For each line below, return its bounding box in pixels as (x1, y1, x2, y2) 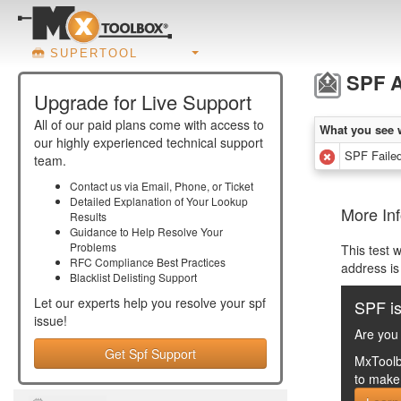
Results (70, 209, 107, 224)
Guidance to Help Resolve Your (70, 224, 223, 239)
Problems (70, 239, 116, 254)
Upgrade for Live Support (34, 88, 252, 115)
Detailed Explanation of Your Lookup (70, 193, 248, 209)
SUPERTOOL (50, 46, 138, 60)
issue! (34, 311, 67, 329)
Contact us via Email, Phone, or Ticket (70, 178, 253, 193)
